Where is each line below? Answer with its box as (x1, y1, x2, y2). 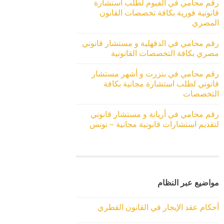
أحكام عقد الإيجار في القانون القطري (97, 203, 219, 212)
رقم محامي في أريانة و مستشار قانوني (90, 109, 219, 118)
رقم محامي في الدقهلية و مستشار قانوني (82, 38, 219, 47)
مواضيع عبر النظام (157, 178, 219, 187)
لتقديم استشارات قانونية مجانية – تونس (89, 119, 219, 128)
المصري (192, 18, 219, 27)
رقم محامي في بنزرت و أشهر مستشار (91, 69, 219, 78)
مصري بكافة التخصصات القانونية (111, 48, 219, 57)
